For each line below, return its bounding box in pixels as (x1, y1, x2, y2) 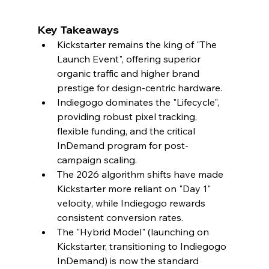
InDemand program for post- (56, 139, 189, 151)
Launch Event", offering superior (56, 52, 203, 65)
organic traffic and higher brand (56, 67, 202, 79)
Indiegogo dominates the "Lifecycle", (56, 95, 222, 108)
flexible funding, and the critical (56, 124, 198, 137)
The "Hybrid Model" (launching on (56, 225, 211, 238)
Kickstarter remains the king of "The (56, 38, 219, 50)
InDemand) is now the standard (56, 254, 201, 267)
